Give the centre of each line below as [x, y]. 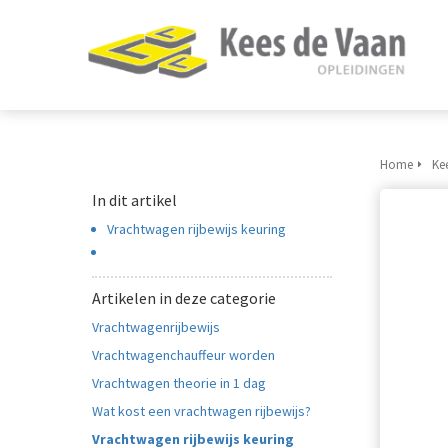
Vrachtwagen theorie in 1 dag [179, 383]
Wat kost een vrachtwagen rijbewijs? [201, 411]
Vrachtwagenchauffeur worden [183, 355]
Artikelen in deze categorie [184, 298]
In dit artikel [134, 200]
